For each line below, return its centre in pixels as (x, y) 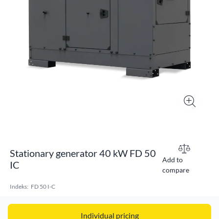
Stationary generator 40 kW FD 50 (83, 153)
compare (175, 170)
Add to (172, 160)
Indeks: (19, 186)
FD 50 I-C (43, 186)
